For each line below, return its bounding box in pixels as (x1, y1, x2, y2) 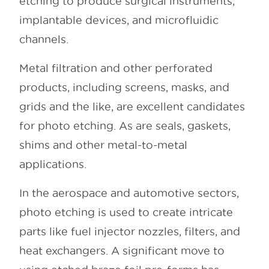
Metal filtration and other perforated (19, 62, 213, 74)
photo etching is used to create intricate (19, 207, 233, 219)
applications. (19, 159, 86, 171)
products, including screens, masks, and (19, 82, 229, 94)
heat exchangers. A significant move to (19, 245, 225, 257)
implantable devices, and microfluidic (19, 14, 219, 26)
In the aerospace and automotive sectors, (19, 187, 239, 199)
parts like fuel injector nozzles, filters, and (19, 226, 240, 238)
